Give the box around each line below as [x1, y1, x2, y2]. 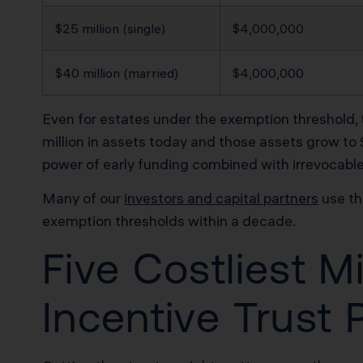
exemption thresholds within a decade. [42, 211, 296, 231]
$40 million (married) [55, 64, 178, 81]
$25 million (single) [55, 19, 165, 36]
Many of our [42, 189, 124, 208]
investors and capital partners [124, 189, 318, 208]
